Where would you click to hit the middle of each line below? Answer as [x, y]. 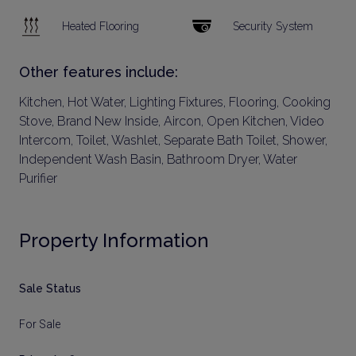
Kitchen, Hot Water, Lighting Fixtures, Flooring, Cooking [175, 102]
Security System [273, 26]
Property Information [114, 240]
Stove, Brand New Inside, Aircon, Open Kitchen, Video [172, 121]
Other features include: [99, 72]
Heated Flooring [101, 26]
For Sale [40, 324]
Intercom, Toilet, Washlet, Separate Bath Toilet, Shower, [173, 140]
